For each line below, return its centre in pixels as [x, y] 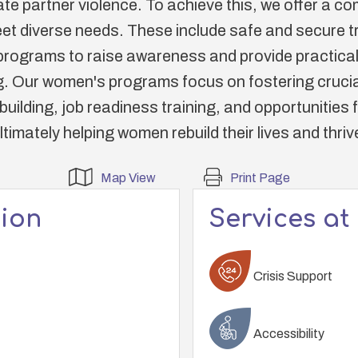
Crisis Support [291, 276]
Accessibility [287, 333]
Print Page [260, 178]
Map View [128, 178]
